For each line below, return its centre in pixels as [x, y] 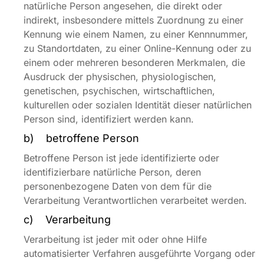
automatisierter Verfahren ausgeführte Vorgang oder [139, 253]
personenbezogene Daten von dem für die [118, 186]
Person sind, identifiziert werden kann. [109, 119]
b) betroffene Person [81, 138]
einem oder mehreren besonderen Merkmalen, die [134, 62]
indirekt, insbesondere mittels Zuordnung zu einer [133, 20]
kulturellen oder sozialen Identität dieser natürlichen [138, 105]
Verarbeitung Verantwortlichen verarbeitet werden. [135, 200]
